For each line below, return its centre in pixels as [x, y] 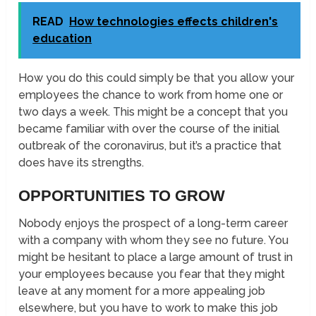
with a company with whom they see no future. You [154, 241]
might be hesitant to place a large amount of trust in [156, 257]
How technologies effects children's [174, 22]
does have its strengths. [81, 163]
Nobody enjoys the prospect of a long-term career [153, 224]
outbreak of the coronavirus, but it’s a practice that [150, 146]
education [62, 39]
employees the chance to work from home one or [151, 95]
